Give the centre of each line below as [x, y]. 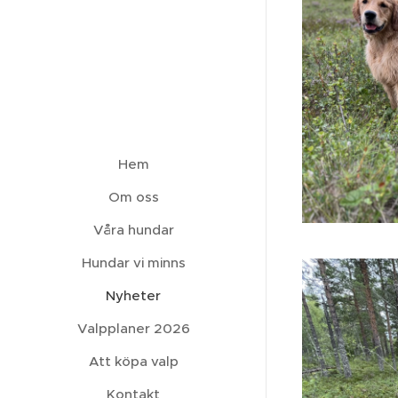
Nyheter [133, 296]
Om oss [133, 197]
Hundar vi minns [133, 263]
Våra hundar [133, 230]
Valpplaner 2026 [133, 329]
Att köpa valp [133, 362]
